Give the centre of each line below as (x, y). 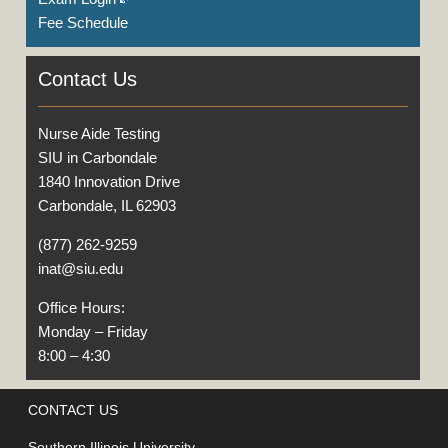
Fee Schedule (83, 22)
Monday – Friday (93, 331)
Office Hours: (81, 307)
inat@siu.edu (80, 268)
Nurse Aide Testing (99, 133)
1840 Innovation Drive (109, 181)
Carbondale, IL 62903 (107, 205)
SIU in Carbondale (97, 157)
